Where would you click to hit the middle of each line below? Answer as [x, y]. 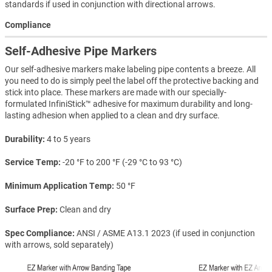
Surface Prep [30, 210]
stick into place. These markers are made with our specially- [116, 92]
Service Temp [32, 162]
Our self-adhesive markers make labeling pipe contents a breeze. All [130, 69]
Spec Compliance [39, 233]
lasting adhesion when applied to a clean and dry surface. [112, 115]
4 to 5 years [69, 139]
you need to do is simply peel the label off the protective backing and [132, 80]
